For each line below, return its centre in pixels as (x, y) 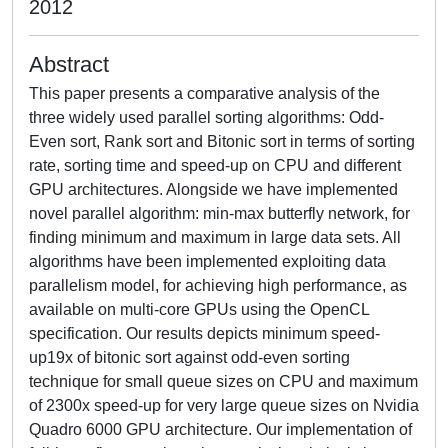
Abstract (69, 64)
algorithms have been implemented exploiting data (207, 261)
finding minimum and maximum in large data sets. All (215, 237)
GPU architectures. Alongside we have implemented (213, 189)
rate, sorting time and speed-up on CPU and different (215, 165)
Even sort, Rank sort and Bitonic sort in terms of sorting (222, 141)
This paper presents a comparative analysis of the (204, 93)
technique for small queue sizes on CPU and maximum (223, 381)
